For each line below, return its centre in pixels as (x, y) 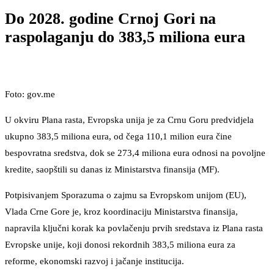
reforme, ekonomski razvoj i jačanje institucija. (94, 261)
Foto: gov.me (30, 94)
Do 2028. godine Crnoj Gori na (110, 18)
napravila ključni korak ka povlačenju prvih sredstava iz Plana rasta (134, 228)
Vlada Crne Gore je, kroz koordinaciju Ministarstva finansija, (121, 212)
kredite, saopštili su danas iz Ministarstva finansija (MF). (112, 170)
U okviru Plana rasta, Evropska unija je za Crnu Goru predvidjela (129, 120)
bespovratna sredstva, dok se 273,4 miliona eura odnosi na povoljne (135, 153)
